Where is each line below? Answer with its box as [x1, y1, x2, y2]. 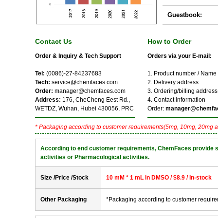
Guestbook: [167, 11, 202, 18]
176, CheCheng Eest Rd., [62, 96, 130, 103]
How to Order [147, 37, 191, 45]
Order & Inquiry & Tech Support [35, 53, 121, 59]
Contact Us [35, 37, 72, 45]
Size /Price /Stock [40, 174, 89, 181]
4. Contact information [147, 96, 205, 103]
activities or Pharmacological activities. [40, 154, 149, 161]
